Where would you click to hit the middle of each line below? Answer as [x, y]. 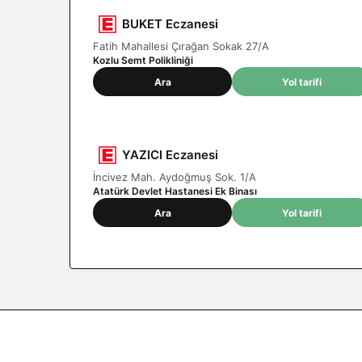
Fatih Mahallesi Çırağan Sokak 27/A [181, 46]
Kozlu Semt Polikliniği [143, 60]
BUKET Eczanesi [170, 24]
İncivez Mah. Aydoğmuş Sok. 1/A [175, 177]
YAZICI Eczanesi [170, 155]
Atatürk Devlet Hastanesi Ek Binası [175, 191]
